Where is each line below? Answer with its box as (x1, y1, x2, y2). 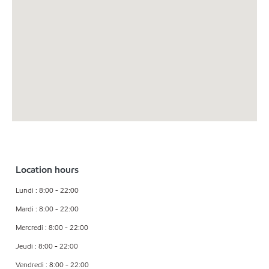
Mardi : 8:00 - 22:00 (16, 203, 79, 214)
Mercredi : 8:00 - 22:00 (16, 222, 88, 232)
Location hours (16, 163, 79, 176)
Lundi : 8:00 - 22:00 (16, 184, 79, 195)
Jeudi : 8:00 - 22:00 (16, 240, 78, 251)
